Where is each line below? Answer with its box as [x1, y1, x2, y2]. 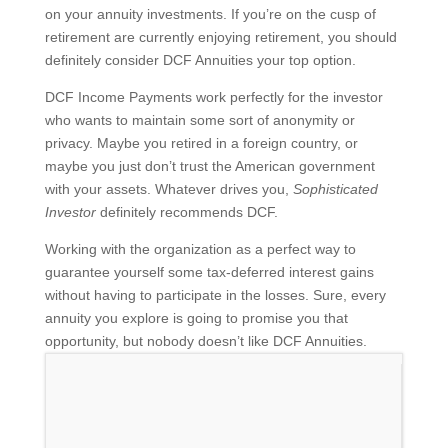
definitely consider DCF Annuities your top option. [44, 51, 356, 68]
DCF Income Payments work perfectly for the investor [44, 88, 383, 105]
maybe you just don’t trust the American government [44, 157, 375, 174]
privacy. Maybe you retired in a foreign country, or [44, 134, 358, 151]
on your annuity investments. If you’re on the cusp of [44, 5, 376, 22]
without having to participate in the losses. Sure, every [44, 286, 386, 303]
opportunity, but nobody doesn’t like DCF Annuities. [44, 332, 367, 349]
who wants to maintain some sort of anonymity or [44, 111, 355, 128]
